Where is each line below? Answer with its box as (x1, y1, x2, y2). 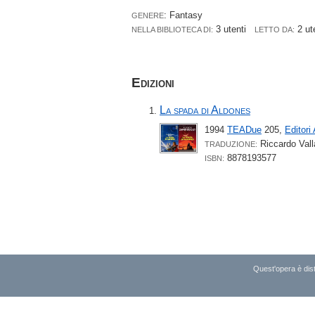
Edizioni (131, 75, 174, 90)
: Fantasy (164, 10, 202, 20)
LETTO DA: (255, 25, 295, 34)
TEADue (227, 124, 262, 135)
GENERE (131, 11, 164, 20)
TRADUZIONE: (205, 139, 257, 148)
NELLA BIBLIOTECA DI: (131, 25, 213, 34)
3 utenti (213, 24, 255, 34)
